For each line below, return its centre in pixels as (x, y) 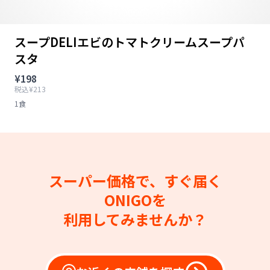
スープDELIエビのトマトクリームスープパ (130, 42)
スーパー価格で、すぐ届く (135, 181)
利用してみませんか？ (135, 219)
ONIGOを (135, 200)
